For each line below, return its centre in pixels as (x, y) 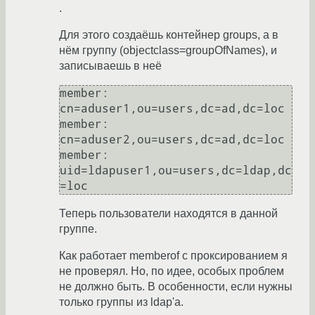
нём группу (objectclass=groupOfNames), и (168, 51)
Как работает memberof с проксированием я (173, 256)
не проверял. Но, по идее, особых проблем (172, 271)
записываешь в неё (110, 66)
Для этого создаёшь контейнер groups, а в (169, 35)
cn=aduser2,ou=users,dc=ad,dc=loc (172, 140)
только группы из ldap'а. (121, 302)
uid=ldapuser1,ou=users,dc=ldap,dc (176, 171)
